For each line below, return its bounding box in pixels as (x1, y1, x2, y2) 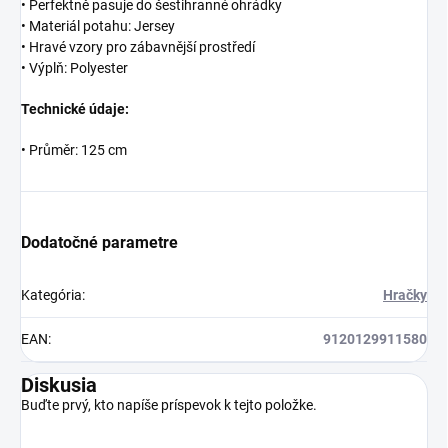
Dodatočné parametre (21, 232, 178, 252)
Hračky (383, 286, 427, 303)
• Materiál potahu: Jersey (21, 17, 175, 34)
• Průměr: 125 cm (21, 141, 127, 158)
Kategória (21, 286, 82, 303)
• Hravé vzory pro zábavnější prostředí (21, 38, 255, 55)
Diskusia (21, 372, 97, 397)
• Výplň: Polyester (21, 59, 128, 76)
